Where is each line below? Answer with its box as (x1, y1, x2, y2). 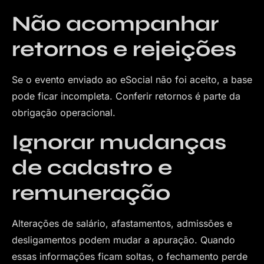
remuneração (12, 180, 170, 206)
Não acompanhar (12, 11, 219, 37)
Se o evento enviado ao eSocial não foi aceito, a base (12, 74, 252, 86)
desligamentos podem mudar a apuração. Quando (12, 233, 235, 246)
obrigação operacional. (12, 107, 115, 119)
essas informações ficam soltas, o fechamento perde (12, 250, 247, 262)
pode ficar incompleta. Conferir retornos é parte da (12, 90, 240, 103)
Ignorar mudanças (12, 129, 226, 155)
